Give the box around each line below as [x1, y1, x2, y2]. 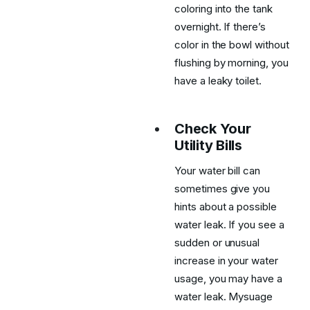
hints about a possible [174, 200, 277, 213]
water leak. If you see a [174, 218, 284, 231]
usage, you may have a [174, 272, 282, 285]
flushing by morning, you [174, 56, 289, 69]
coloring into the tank [174, 2, 273, 15]
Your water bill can [174, 164, 261, 177]
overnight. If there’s [174, 20, 266, 33]
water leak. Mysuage [174, 290, 273, 303]
